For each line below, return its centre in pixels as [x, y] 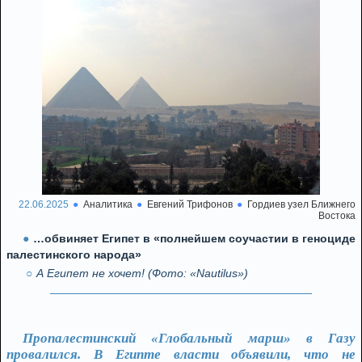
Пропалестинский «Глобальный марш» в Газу [189, 338]
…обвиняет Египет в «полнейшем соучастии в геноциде [194, 238]
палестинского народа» [74, 255]
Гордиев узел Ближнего [301, 204]
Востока [337, 216]
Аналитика [108, 204]
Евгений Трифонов [190, 204]
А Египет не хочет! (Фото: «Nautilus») [142, 273]
